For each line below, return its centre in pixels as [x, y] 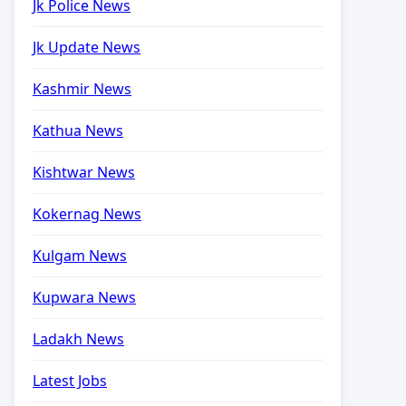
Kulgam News [80, 256]
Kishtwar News [84, 172]
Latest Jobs [70, 381]
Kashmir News [82, 89]
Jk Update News [87, 47]
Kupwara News [84, 297]
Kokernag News [87, 214]
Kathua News [78, 130]
